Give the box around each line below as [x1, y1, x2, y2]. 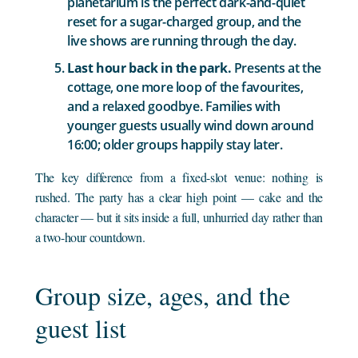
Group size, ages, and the [35, 277, 291, 312]
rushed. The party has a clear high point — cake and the [35, 188, 323, 205]
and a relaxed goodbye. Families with [67, 97, 280, 115]
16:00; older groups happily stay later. [67, 135, 283, 153]
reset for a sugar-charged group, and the [67, 12, 302, 30]
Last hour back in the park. [67, 58, 232, 77]
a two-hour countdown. [35, 228, 145, 245]
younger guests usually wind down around [67, 116, 314, 134]
